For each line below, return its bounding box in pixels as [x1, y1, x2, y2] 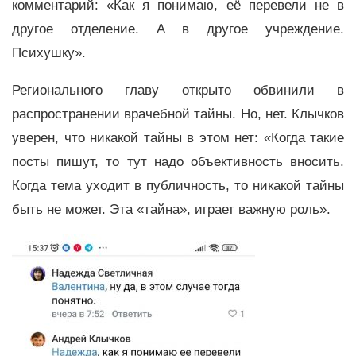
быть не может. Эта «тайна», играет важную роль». [12, 201, 331, 217]
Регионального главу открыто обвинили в [12, 82, 344, 98]
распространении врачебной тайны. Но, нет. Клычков [12, 106, 344, 122]
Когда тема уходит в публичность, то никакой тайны [12, 177, 344, 193]
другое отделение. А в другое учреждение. [12, 21, 344, 37]
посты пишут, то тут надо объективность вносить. [12, 153, 344, 169]
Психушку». [12, 44, 90, 60]
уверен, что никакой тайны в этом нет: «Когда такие [12, 130, 344, 145]
